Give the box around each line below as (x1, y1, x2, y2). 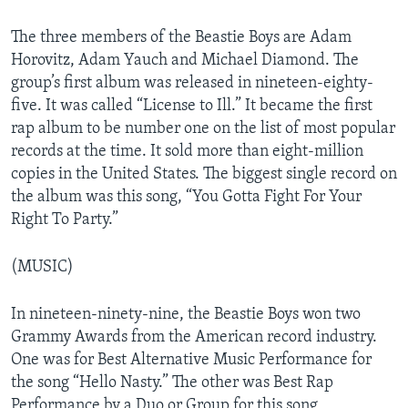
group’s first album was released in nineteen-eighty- (11, 74, 373, 92)
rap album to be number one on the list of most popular (11, 119, 395, 138)
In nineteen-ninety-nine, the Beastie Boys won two (11, 305, 361, 323)
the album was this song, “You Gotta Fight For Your (11, 188, 362, 206)
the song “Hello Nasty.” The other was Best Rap (11, 373, 333, 392)
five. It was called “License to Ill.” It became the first (11, 97, 372, 115)
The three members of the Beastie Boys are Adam (11, 28, 352, 46)
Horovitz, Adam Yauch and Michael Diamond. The (11, 51, 359, 69)
